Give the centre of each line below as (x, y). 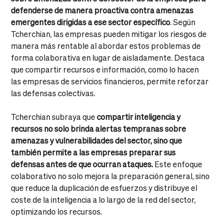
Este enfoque (178, 164)
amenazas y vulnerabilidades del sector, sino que (97, 140)
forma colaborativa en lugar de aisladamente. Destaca (108, 57)
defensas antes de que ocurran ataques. (82, 164)
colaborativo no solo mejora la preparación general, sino (110, 176)
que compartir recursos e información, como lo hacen (105, 69)
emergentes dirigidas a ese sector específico (91, 22)
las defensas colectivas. (53, 93)
